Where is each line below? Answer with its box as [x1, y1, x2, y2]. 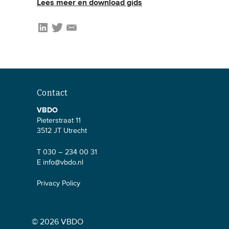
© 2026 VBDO [32, 218, 83, 226]
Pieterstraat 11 [37, 117, 81, 125]
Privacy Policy [37, 180, 80, 188]
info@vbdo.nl [43, 158, 83, 166]
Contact [37, 87, 68, 98]
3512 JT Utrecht [37, 127, 87, 135]
